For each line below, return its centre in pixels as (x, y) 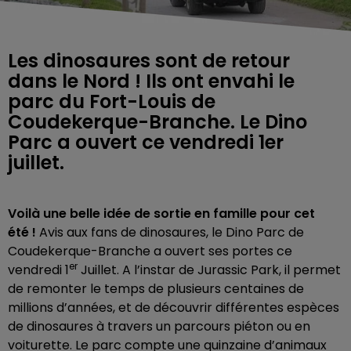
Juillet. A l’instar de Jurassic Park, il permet (209, 270)
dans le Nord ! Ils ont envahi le (151, 81)
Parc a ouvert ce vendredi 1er (146, 142)
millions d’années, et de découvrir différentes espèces (174, 307)
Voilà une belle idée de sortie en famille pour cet (161, 213)
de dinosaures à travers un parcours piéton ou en (159, 326)
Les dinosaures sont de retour (149, 60)
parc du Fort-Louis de (112, 101)
